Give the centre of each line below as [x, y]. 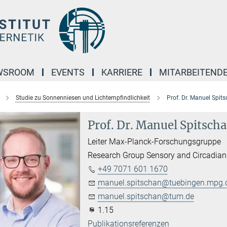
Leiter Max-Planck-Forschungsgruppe [155, 142]
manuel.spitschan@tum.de [146, 196]
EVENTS [68, 72]
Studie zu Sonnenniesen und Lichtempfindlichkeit [83, 98]
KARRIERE [122, 72]
